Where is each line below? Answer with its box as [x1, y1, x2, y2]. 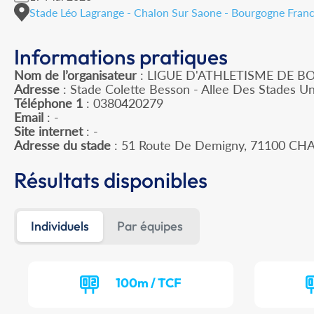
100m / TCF [116, 275, 182, 292]
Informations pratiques [14, 43, 228, 71]
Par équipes [117, 218, 183, 235]
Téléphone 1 [14, 95, 83, 111]
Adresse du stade [14, 137, 111, 153]
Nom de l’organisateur [14, 67, 137, 83]
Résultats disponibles [14, 167, 207, 194]
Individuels [31, 218, 89, 235]
